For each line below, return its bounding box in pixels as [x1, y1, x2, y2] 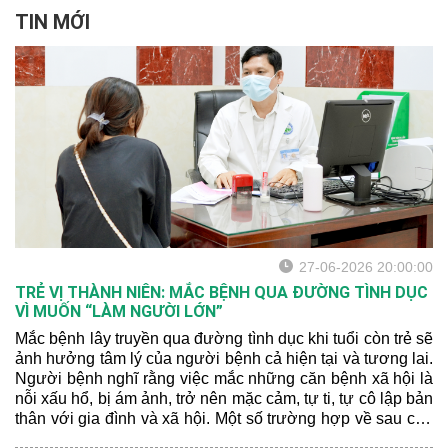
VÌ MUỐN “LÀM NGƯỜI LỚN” [15, 302, 223, 321]
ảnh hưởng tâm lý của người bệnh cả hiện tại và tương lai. [15, 350, 433, 367]
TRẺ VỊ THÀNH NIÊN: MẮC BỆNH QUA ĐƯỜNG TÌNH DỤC [15, 283, 428, 302]
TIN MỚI [15, 10, 90, 34]
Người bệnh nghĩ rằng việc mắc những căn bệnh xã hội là [15, 370, 433, 387]
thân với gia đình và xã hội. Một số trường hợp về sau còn [15, 410, 433, 427]
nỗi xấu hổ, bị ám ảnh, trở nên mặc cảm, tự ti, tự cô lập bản [15, 390, 433, 407]
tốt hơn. [227, 7, 287, 26]
